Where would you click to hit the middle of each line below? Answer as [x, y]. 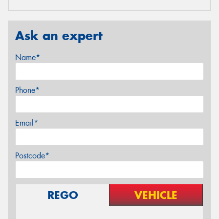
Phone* [27, 90]
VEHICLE [156, 195]
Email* [27, 123]
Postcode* [32, 155]
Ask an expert [59, 36]
